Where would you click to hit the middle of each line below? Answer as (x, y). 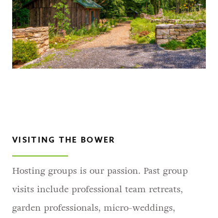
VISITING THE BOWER (64, 140)
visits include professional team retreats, (98, 189)
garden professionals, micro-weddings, (94, 208)
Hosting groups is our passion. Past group (100, 171)
